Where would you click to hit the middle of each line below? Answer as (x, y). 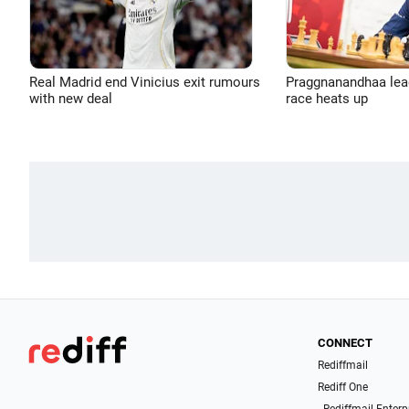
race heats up (326, 99)
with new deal (71, 99)
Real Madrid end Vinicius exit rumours (145, 82)
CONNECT (346, 343)
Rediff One (343, 387)
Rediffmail (343, 365)
